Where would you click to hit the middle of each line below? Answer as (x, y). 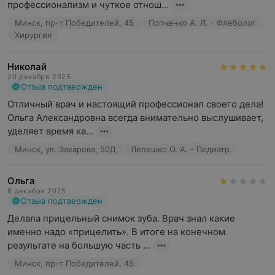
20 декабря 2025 (39, 77)
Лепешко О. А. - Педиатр (180, 149)
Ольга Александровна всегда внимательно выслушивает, (135, 118)
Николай (27, 67)
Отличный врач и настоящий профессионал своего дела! (135, 104)
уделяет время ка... (50, 131)
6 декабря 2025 (37, 191)
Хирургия (33, 35)
